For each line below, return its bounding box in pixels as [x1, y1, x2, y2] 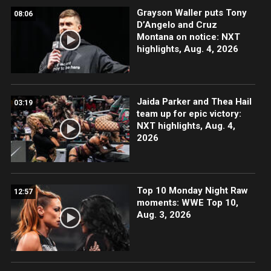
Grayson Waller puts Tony [136, 7, 247, 18]
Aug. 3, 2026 [136, 209, 191, 220]
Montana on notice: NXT [136, 31, 240, 42]
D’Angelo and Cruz [136, 19, 217, 30]
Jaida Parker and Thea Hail [136, 96, 252, 107]
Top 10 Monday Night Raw [136, 184, 248, 196]
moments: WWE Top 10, [136, 197, 238, 208]
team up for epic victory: [136, 108, 241, 119]
